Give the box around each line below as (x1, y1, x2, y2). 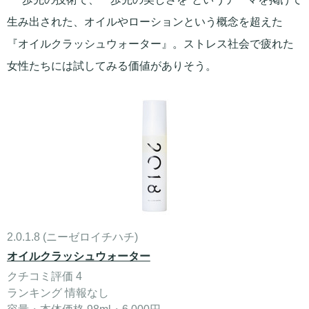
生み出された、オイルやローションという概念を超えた (7, 16, 283, 28)
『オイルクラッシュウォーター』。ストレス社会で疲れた (7, 38, 294, 50)
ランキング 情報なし (7, 287, 109, 299)
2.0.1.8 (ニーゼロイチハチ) (7, 231, 138, 243)
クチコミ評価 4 (7, 270, 82, 282)
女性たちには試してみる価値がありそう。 (7, 60, 217, 72)
